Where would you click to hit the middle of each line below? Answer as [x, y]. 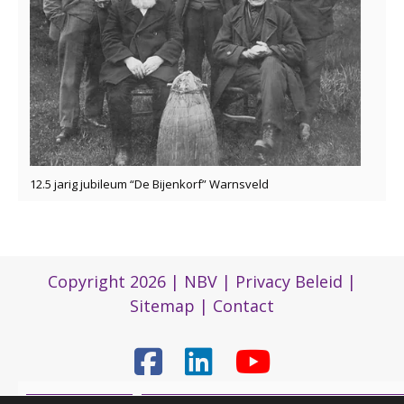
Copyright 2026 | [116, 282]
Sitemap [162, 306]
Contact [243, 306]
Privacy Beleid [289, 282]
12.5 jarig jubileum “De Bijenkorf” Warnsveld [149, 184]
